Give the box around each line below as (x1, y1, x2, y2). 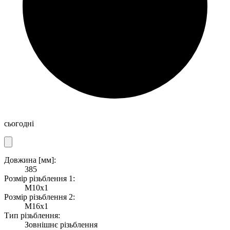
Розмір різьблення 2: (4, 192, 75, 201)
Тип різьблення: (4, 210, 60, 220)
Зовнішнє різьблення (25, 220, 98, 229)
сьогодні (4, 119, 34, 128)
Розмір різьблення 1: (4, 174, 75, 183)
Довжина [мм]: (4, 155, 56, 164)
